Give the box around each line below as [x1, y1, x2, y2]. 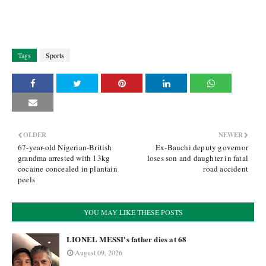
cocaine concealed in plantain [18, 163, 118, 174]
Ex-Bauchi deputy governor [156, 142, 248, 153]
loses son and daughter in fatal [147, 153, 248, 163]
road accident [203, 163, 248, 174]
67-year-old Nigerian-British [18, 142, 112, 153]
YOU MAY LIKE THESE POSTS [83, 207, 183, 217]
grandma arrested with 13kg [18, 153, 110, 163]
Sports [46, 50, 64, 60]
